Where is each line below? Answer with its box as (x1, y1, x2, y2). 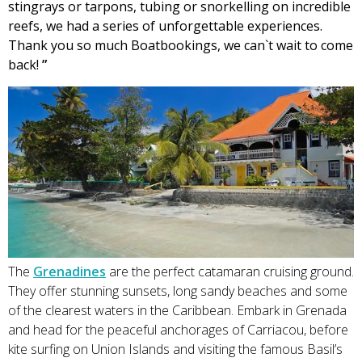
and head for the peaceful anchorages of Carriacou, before (8, 321, 348, 339)
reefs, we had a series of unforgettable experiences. (8, 17, 322, 36)
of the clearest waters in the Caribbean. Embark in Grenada (8, 301, 347, 320)
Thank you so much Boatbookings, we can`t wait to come (8, 36, 353, 55)
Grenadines (33, 263, 106, 281)
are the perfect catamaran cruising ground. (106, 263, 354, 281)
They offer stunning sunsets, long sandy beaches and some (8, 282, 347, 301)
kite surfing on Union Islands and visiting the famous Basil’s (8, 340, 343, 359)
